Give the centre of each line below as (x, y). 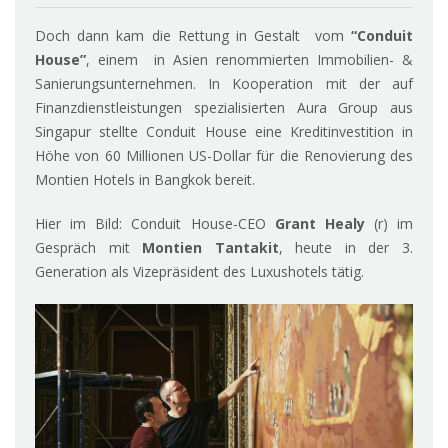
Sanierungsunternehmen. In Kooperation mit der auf (224, 83)
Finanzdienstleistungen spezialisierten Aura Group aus (224, 107)
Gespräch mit (82, 247)
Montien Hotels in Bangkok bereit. (145, 179)
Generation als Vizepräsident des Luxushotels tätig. (199, 271)
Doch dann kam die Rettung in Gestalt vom (193, 35)
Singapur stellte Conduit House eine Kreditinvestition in (224, 131)
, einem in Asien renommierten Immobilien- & (249, 59)
